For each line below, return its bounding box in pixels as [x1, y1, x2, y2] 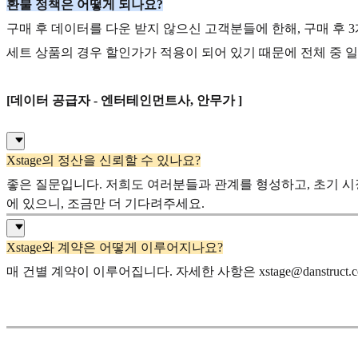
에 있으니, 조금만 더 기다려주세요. [6, 197, 205, 211]
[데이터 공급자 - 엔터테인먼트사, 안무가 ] [6, 93, 242, 107]
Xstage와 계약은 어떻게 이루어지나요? [6, 240, 223, 254]
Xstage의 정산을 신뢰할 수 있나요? [6, 153, 201, 168]
